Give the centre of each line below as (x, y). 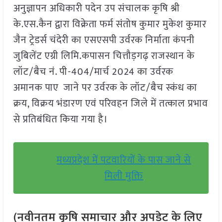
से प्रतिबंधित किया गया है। (60, 120)
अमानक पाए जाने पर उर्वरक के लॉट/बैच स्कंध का (105, 88)
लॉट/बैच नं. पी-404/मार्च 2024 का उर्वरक (93, 72)
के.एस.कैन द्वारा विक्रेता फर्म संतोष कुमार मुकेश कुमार (110, 25)
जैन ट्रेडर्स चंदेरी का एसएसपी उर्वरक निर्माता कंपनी (104, 40)
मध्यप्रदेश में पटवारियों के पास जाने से (124, 160)
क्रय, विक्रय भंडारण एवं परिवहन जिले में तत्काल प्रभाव (111, 104)
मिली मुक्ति (124, 176)
